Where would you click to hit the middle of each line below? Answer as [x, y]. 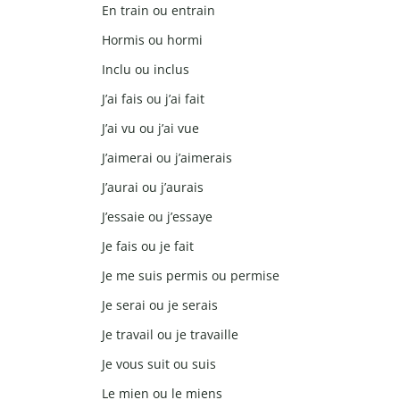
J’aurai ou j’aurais [153, 187]
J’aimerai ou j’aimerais [167, 158]
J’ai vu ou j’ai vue [150, 129]
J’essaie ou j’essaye [157, 217]
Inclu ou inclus [146, 70]
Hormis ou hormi [152, 40]
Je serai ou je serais [160, 305]
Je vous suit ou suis [159, 364]
